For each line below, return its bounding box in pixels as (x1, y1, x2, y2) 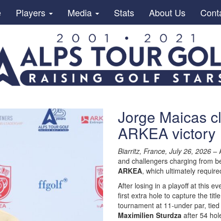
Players (15, 6, 48, 19)
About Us (148, 6, 185, 19)
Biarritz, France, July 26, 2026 (118, 146, 211, 156)
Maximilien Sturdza (118, 210, 182, 220)
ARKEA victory (118, 122, 216, 144)
